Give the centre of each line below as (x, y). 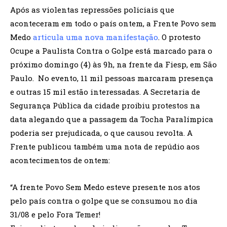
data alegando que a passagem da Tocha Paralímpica (112, 119)
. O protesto (179, 37)
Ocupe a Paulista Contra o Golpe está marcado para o (111, 51)
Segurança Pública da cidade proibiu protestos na (105, 105)
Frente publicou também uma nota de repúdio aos (105, 146)
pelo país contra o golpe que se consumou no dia (104, 201)
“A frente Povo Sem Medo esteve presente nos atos (105, 187)
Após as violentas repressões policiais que (92, 10)
